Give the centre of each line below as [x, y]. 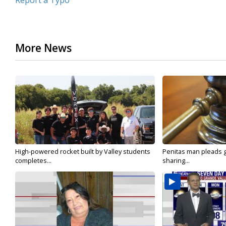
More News [43, 48]
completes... [33, 161]
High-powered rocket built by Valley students [83, 152]
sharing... [176, 161]
